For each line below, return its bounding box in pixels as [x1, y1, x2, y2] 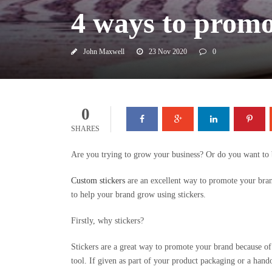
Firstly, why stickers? [71, 216, 144, 226]
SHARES [71, 124, 100, 134]
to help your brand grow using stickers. [71, 190, 206, 200]
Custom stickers [71, 176, 125, 186]
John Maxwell [83, 47, 124, 56]
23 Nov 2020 [149, 47, 187, 56]
